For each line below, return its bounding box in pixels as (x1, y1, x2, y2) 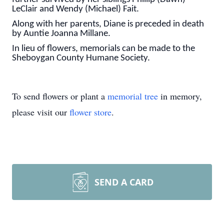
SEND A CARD (94, 176, 153, 188)
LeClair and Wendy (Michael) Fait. (12, 4, 139, 14)
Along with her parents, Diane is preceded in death (12, 19, 204, 29)
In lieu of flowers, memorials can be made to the (12, 43, 195, 53)
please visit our (12, 106, 69, 118)
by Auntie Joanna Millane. (12, 28, 110, 38)
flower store (69, 106, 111, 118)
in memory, (158, 90, 202, 102)
